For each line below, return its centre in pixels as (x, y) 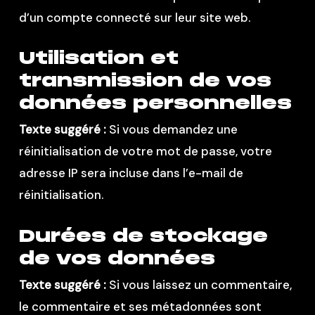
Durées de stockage (143, 235)
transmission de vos (145, 80)
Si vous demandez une (173, 129)
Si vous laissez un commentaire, (200, 284)
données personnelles (155, 103)
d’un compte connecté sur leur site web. (134, 17)
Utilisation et (98, 58)
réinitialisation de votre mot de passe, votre (145, 151)
